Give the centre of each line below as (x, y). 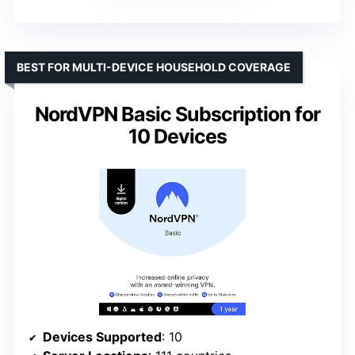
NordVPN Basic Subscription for (177, 115)
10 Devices (177, 137)
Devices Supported (102, 337)
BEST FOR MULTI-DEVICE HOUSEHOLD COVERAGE (154, 67)
